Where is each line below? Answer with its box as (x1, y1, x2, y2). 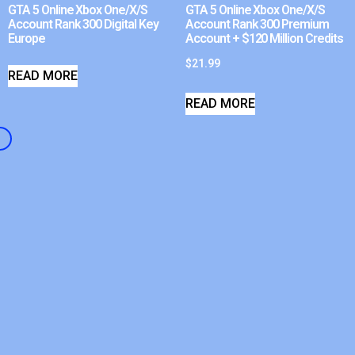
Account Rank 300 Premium (185, 17, 330, 32)
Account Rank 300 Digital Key (8, 17, 158, 32)
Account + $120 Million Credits (185, 31, 343, 47)
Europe (8, 31, 45, 47)
